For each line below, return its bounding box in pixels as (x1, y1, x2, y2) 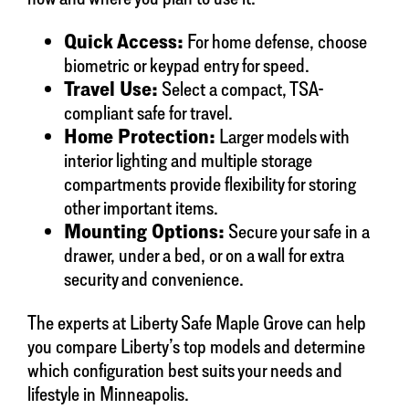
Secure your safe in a (225, 219, 370, 244)
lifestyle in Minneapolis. (27, 382, 189, 406)
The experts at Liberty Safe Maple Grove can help (27, 310, 366, 335)
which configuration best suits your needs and (27, 358, 342, 383)
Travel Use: (64, 77, 158, 101)
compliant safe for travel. (64, 100, 233, 125)
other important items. (64, 195, 218, 220)
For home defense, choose (184, 29, 367, 54)
